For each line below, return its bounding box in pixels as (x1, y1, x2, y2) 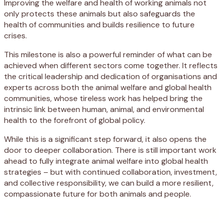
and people (146, 188, 190, 199)
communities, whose (4, 93, 80, 104)
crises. (4, 30, 27, 41)
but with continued (48, 166, 122, 177)
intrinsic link (4, 104, 46, 114)
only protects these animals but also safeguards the (4, 8, 195, 19)
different (60, 60, 94, 71)
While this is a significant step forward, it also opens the (4, 133, 207, 144)
